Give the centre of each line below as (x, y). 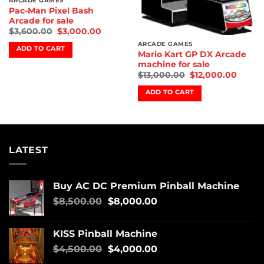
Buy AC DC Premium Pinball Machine (146, 186)
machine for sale (174, 64)
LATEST (29, 150)
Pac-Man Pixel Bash (51, 10)
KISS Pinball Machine (105, 234)
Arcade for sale (41, 20)
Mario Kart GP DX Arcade (192, 54)
